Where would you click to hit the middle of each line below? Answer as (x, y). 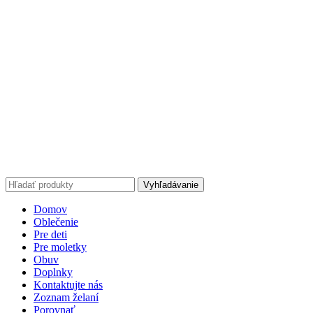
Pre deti (50, 235)
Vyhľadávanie (171, 185)
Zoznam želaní (66, 298)
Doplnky (53, 272)
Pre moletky (60, 247)
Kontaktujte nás (68, 285)
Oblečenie (56, 222)
